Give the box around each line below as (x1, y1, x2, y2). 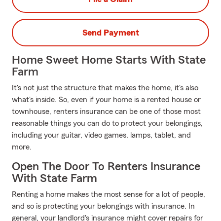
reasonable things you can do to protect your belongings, (12, 119, 203, 127)
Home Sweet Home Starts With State (12, 54, 206, 66)
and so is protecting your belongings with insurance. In (12, 202, 195, 210)
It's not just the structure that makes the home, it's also (12, 84, 198, 92)
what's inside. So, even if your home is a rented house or (12, 96, 201, 104)
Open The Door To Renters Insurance (12, 161, 200, 173)
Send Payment (82, 28, 139, 37)
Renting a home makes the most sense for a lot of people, (12, 190, 205, 198)
